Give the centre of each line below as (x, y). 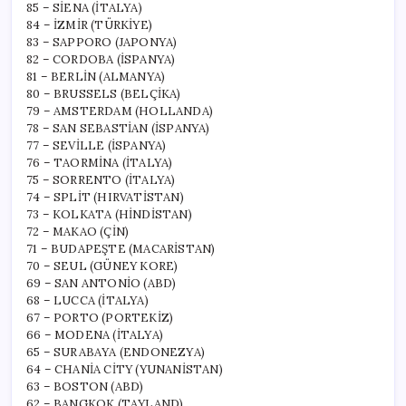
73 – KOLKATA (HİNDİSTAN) (109, 214)
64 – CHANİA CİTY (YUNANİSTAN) (125, 369)
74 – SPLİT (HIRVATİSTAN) (105, 197)
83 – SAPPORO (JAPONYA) (102, 42)
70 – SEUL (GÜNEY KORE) (102, 266)
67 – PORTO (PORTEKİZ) (100, 317)
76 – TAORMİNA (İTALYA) (100, 162)
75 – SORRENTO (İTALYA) (101, 179)
